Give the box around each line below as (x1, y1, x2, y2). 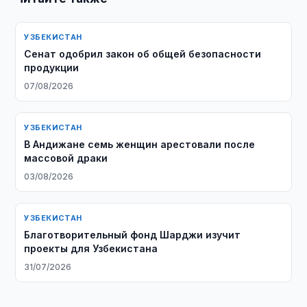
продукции (24, 62, 79, 73)
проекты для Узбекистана (24, 243, 158, 254)
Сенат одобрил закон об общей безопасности (24, 48, 262, 60)
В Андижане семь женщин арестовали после (24, 138, 256, 150)
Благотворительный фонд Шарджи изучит (24, 229, 241, 241)
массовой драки (24, 152, 108, 164)
